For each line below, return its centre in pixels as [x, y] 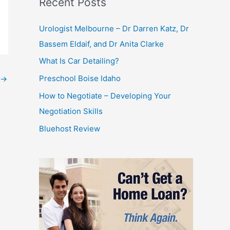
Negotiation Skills [71, 111]
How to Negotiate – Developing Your [105, 95]
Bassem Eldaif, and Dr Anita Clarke [101, 44]
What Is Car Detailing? [79, 61]
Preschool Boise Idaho [80, 78]
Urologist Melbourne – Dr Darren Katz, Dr [114, 28]
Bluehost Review [70, 128]
